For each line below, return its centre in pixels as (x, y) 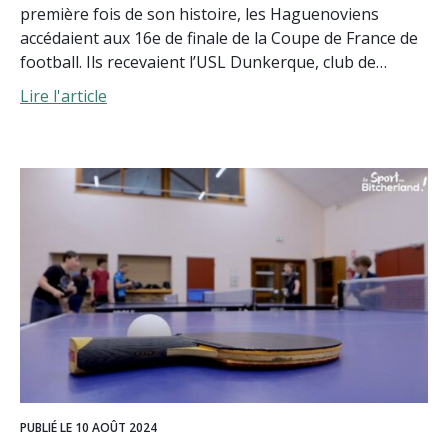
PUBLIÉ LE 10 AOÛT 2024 (88, 427)
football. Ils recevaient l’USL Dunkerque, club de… (203, 61)
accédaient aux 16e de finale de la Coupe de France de (219, 37)
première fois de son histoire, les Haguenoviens (199, 13)
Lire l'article (63, 95)
